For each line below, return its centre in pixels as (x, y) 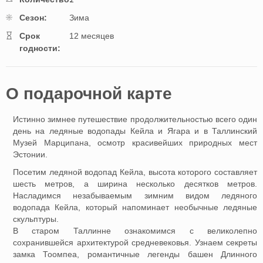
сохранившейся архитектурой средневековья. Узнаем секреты (135, 243)
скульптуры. (36, 219)
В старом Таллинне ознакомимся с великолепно (135, 231)
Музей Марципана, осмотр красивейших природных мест (135, 143)
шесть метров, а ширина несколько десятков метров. (135, 184)
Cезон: (33, 18)
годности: (40, 48)
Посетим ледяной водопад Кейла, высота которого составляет (135, 172)
